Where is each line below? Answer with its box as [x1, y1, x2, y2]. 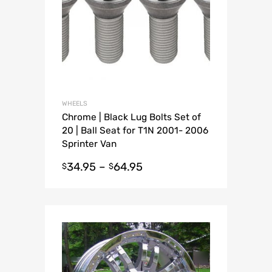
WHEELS [62, 100, 87, 108]
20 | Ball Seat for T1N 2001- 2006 [62, 125, 208, 137]
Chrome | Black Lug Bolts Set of [62, 112, 201, 123]
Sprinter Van [62, 138, 117, 150]
